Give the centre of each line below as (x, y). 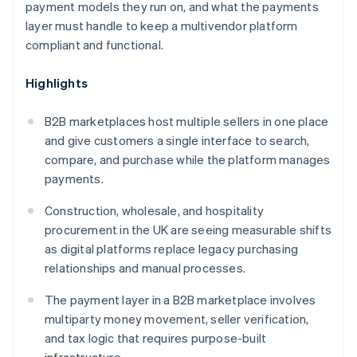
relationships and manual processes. (145, 268)
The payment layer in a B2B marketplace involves (180, 300)
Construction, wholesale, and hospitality (154, 211)
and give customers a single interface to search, (177, 141)
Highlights (57, 83)
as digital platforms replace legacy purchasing (172, 249)
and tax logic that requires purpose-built (156, 338)
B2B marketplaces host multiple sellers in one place (187, 122)
